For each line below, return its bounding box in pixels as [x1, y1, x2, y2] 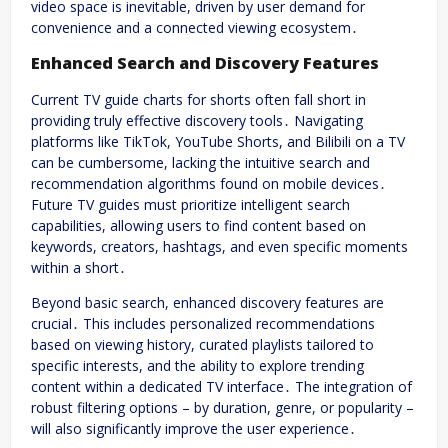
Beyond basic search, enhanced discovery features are [31, 292, 384, 312]
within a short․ [31, 257, 126, 277]
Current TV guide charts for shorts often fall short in [31, 89, 366, 109]
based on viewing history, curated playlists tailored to [31, 334, 374, 354]
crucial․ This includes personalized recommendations [31, 313, 375, 333]
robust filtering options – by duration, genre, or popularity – [31, 397, 414, 417]
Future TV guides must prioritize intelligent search [31, 194, 350, 214]
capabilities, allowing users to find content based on [31, 215, 366, 235]
